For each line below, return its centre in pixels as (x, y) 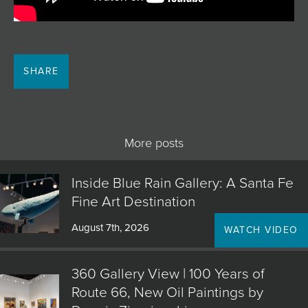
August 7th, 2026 (110, 228)
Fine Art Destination (133, 202)
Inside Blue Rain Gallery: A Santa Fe (182, 184)
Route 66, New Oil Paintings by (167, 293)
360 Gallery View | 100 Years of (168, 274)
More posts (154, 143)
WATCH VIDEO (261, 230)
